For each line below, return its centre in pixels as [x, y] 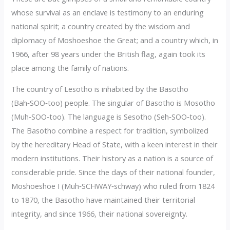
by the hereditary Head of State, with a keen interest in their [115, 145]
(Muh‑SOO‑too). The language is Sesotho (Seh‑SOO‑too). [109, 117]
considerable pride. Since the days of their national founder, [113, 172]
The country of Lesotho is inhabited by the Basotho [100, 89]
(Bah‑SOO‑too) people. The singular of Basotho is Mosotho [113, 103]
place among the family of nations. [70, 68]
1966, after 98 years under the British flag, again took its [109, 54]
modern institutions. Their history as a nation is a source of [112, 158]
